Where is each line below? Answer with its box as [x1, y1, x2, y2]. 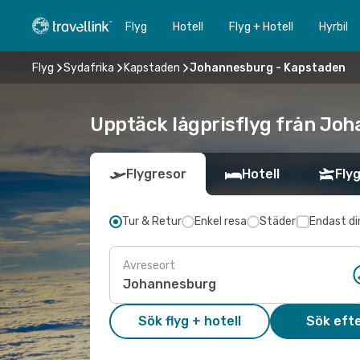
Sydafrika [63, 60, 114, 75]
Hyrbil [319, 19, 348, 34]
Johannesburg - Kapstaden [190, 60, 346, 75]
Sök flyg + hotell [138, 313, 241, 329]
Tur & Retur [122, 215, 182, 228]
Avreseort [123, 258, 175, 272]
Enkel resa [194, 215, 247, 228]
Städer [260, 215, 296, 228]
